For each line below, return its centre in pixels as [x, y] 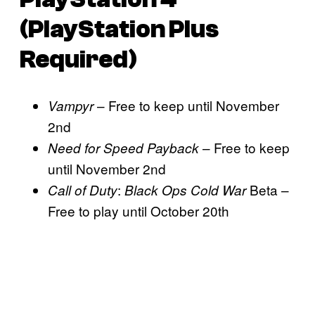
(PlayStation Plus [119, 29]
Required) [78, 59]
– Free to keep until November [188, 105]
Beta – [269, 190]
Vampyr [72, 106]
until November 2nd [107, 169]
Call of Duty [83, 190]
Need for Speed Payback [125, 148]
